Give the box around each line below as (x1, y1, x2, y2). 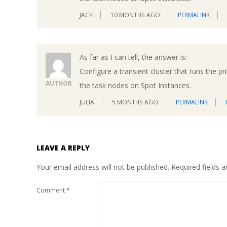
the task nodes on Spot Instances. (80, 80, 191, 90)
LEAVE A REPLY (36, 143, 90, 153)
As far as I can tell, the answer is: (80, 52, 187, 62)
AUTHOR (46, 79, 72, 88)
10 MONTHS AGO (110, 10, 160, 19)
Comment (36, 185, 66, 195)
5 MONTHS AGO (112, 98, 158, 107)
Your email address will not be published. (36, 162, 169, 172)
